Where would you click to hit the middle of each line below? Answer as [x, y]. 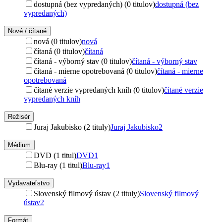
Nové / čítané [27, 31]
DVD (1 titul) [55, 155]
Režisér [19, 116]
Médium [19, 145]
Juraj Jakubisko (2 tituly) [72, 127]
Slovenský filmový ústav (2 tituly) [87, 193]
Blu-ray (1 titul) [58, 165]
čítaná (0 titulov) [59, 51]
